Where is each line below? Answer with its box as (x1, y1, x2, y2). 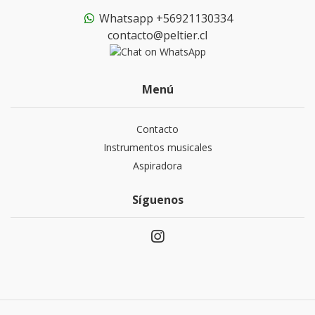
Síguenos (131, 192, 184, 208)
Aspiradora (133, 159, 182, 173)
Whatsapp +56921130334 (96, 10, 233, 26)
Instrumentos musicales (103, 141, 212, 155)
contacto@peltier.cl (108, 27, 207, 43)
